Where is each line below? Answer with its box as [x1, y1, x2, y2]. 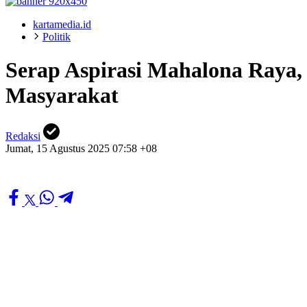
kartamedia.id [33, 19, 91, 30]
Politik [42, 31, 71, 42]
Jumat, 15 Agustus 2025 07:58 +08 [5, 142, 157, 154]
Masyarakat [5, 83, 119, 108]
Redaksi [5, 130, 40, 142]
